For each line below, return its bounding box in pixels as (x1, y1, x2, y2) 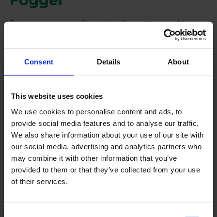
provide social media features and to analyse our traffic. (11, 119, 199, 127)
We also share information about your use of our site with (11, 130, 204, 139)
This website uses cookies (11, 92, 103, 100)
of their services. (11, 177, 68, 186)
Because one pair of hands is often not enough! (10, 18, 184, 28)
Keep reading (10, 192, 60, 201)
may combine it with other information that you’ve (11, 154, 177, 162)
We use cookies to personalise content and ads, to (11, 107, 182, 116)
